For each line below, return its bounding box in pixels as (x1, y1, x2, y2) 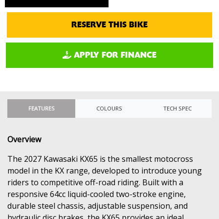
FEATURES (28, 104, 55, 112)
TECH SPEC (163, 104, 192, 112)
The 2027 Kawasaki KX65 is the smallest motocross (7, 153, 193, 164)
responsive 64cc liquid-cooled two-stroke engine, (7, 188, 186, 199)
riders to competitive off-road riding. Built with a (7, 176, 183, 188)
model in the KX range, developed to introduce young (7, 165, 202, 176)
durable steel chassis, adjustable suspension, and (7, 200, 188, 211)
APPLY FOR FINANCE (71, 49, 156, 60)
